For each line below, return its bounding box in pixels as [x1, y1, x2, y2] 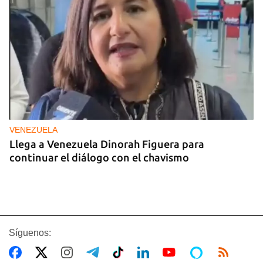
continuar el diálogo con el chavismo [9, 151, 189, 163]
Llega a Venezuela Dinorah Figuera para [9, 137, 204, 150]
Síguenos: [9, 227, 51, 238]
